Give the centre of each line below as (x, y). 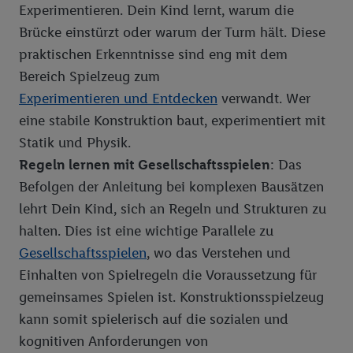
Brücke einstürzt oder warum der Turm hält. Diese (172, 33)
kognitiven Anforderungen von (113, 342)
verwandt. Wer (264, 99)
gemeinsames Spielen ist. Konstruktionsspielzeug (171, 297)
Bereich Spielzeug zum (89, 77)
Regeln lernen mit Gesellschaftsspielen (145, 165)
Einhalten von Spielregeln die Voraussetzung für (168, 275)
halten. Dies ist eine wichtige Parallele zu (146, 231)
